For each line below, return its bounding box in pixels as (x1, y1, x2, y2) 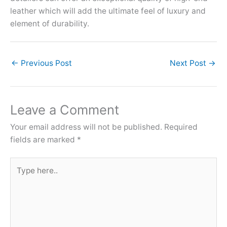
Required (164, 122, 198, 132)
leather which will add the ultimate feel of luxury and (10, 6, 206, 16)
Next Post (170, 58, 208, 68)
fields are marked (10, 135, 77, 145)
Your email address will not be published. (10, 122, 162, 132)
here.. (10, 171, 30, 181)
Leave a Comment (10, 102, 119, 118)
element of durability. (10, 18, 89, 28)
